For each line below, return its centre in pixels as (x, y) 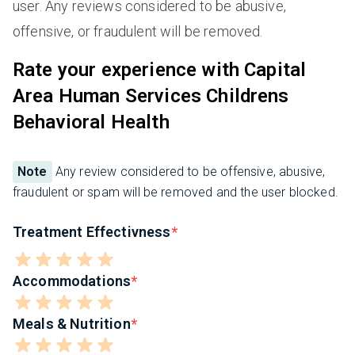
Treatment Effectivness (92, 232)
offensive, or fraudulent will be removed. (138, 32)
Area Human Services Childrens (151, 96)
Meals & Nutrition (72, 324)
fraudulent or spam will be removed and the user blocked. (176, 193)
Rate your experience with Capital (160, 70)
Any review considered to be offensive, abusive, (189, 172)
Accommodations (72, 281)
